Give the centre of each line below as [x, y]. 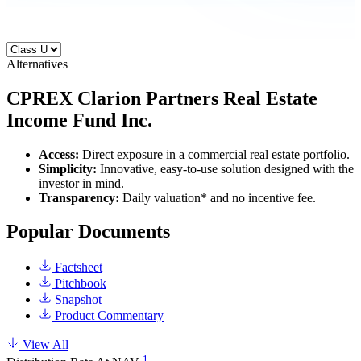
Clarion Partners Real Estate [197, 98]
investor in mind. [81, 183]
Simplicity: [69, 168]
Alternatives [37, 64]
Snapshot [77, 300]
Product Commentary [108, 316]
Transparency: [81, 197]
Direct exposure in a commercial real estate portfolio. [216, 154]
